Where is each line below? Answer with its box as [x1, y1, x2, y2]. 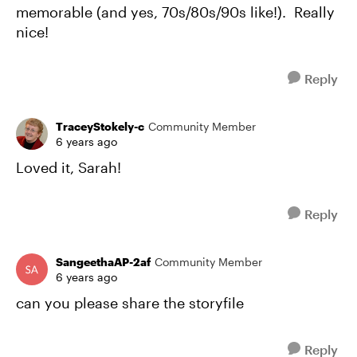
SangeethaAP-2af [56, 254, 151, 269]
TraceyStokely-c [56, 119, 144, 133]
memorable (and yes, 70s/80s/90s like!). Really [16, 2, 335, 21]
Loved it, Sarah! [16, 158, 121, 176]
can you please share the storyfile [16, 293, 244, 312]
